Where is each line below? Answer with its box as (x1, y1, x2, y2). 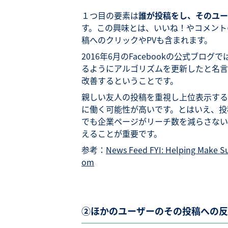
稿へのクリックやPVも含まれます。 (81, 34, 212, 46)
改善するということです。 (81, 74, 178, 87)
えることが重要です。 (81, 127, 162, 139)
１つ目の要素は (81, 9, 138, 21)
